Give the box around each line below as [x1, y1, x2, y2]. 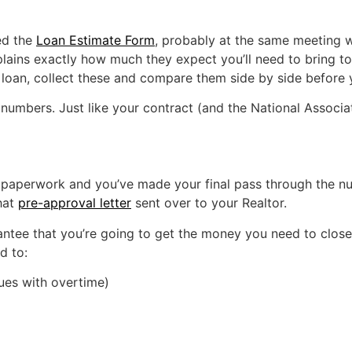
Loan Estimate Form [36, 31, 155, 48]
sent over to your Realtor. [131, 195, 287, 211]
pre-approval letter [18, 195, 131, 211]
